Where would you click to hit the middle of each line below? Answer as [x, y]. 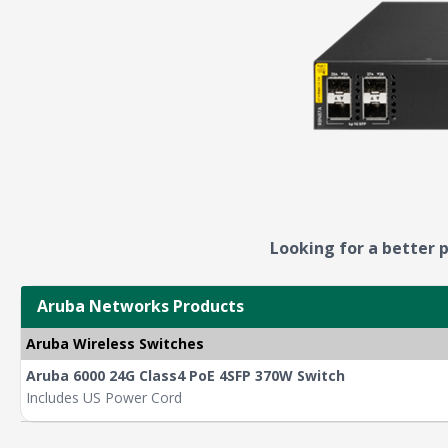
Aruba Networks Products [140, 305]
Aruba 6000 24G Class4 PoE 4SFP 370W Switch [185, 375]
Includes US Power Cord [104, 397]
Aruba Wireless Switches [115, 343]
